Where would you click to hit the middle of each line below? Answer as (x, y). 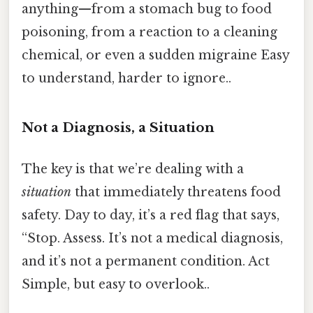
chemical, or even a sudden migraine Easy (155, 56)
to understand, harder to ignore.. (126, 79)
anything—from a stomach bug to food (147, 9)
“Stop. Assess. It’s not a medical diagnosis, (152, 239)
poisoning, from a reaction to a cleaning (150, 32)
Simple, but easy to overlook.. (116, 285)
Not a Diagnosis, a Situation (118, 128)
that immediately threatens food (176, 192)
